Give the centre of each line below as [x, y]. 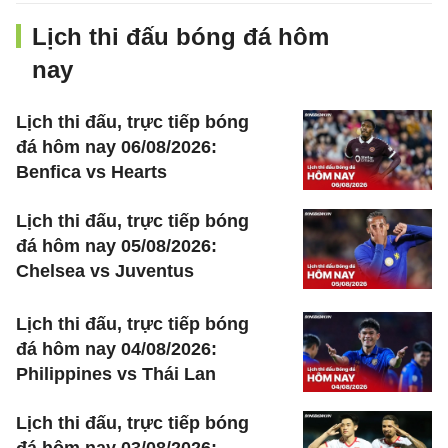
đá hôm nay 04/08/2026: [116, 349]
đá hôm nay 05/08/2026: [116, 246]
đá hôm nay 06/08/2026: [116, 147]
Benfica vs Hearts [91, 172]
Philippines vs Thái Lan [116, 374]
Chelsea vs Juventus [105, 271]
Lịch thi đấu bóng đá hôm [180, 36]
